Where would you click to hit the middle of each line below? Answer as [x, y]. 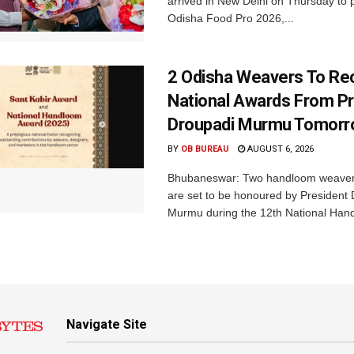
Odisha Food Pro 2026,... [231, 19]
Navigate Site [107, 324]
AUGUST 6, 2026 [279, 149]
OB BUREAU [205, 149]
